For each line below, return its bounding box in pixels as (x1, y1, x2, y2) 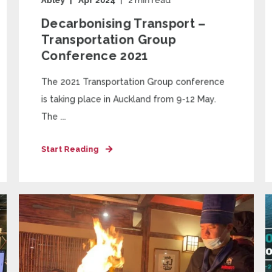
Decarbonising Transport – (41, 16, 206, 31)
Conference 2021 (41, 48, 148, 64)
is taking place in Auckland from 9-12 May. (41, 94, 216, 104)
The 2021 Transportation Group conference (41, 76, 225, 87)
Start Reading (41, 144, 99, 154)
